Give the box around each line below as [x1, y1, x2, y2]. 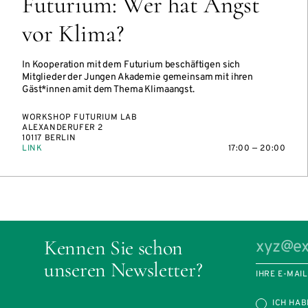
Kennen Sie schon [44, 235, 184, 261]
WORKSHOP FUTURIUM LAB [22, 112, 137, 123]
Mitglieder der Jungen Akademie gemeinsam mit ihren [22, 71, 253, 83]
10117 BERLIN [22, 133, 76, 144]
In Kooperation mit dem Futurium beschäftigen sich [22, 59, 241, 71]
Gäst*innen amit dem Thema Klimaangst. [22, 84, 195, 96]
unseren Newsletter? [44, 257, 203, 283]
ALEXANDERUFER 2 [22, 122, 103, 133]
